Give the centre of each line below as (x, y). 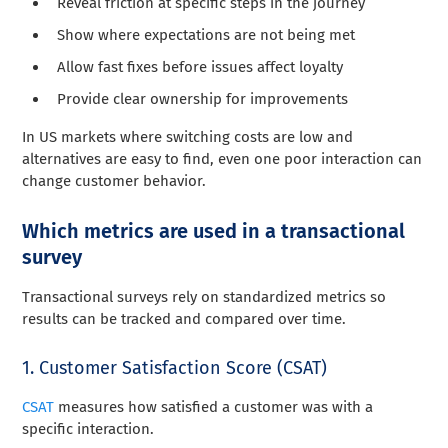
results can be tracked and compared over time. (184, 318)
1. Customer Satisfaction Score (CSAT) (175, 367)
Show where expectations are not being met (206, 34)
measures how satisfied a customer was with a (214, 406)
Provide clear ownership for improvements (203, 98)
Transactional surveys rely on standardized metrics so (204, 296)
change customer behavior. (114, 180)
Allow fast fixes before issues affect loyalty (200, 66)
